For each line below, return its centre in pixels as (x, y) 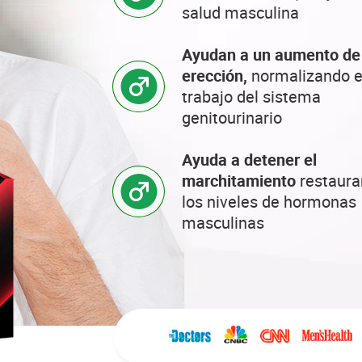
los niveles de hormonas (269, 202)
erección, (217, 76)
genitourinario (232, 118)
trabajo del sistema (251, 97)
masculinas (223, 223)
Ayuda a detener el (249, 160)
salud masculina (240, 13)
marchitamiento (239, 181)
